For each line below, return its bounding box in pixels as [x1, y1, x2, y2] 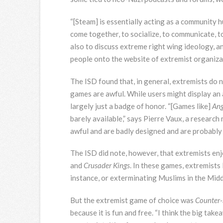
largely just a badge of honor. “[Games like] [70, 101, 212, 111]
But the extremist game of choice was [70, 196, 195, 205]
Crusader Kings [83, 161, 130, 170]
